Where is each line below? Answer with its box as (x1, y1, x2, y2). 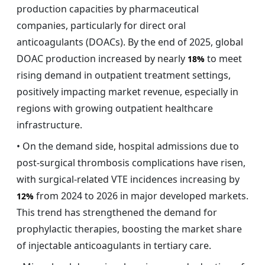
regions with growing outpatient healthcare (17, 102, 213, 115)
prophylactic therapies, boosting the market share (17, 222, 242, 236)
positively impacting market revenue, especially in (17, 85, 238, 99)
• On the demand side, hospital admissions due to (17, 140, 239, 153)
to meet (205, 52, 242, 66)
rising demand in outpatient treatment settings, (17, 69, 231, 82)
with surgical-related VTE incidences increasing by (17, 173, 240, 186)
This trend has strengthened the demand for (17, 206, 217, 219)
